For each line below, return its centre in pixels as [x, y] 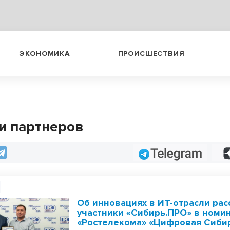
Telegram [159, 152]
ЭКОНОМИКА [45, 53]
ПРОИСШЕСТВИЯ [151, 53]
